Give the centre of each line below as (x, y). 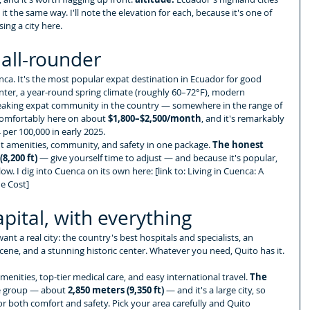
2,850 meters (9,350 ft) (116, 290)
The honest (239, 144)
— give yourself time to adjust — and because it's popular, (158, 157)
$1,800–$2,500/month (155, 118)
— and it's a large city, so (216, 290)
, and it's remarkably (244, 118)
